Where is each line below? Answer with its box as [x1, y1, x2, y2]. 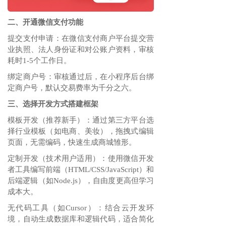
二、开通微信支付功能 [8, 18, 83, 26]
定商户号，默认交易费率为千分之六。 [8, 83, 136, 92]
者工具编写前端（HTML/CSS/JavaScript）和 [8, 165, 154, 174]
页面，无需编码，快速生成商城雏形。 [8, 138, 136, 146]
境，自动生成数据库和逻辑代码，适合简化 [8, 214, 154, 223]
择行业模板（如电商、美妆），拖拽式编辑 [8, 127, 154, 135]
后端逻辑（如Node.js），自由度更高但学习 [8, 176, 154, 185]
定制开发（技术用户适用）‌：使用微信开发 [8, 154, 154, 162]
